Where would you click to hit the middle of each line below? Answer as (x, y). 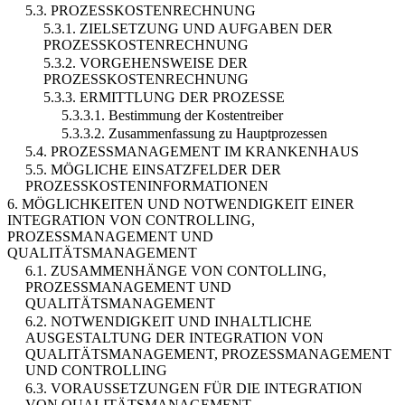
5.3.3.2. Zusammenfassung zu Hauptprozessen (194, 133)
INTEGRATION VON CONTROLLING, (131, 220)
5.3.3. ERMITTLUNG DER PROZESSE (164, 97)
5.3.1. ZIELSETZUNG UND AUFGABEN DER (188, 28)
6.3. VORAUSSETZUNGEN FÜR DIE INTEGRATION (194, 388)
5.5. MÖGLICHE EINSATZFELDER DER (153, 169)
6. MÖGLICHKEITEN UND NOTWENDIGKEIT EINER (181, 203)
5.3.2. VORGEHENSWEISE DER (146, 62)
